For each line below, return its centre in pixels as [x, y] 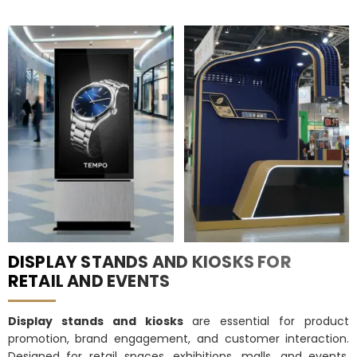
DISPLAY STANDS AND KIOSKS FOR [149, 261]
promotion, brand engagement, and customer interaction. [178, 338]
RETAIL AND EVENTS [89, 280]
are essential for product [266, 321]
